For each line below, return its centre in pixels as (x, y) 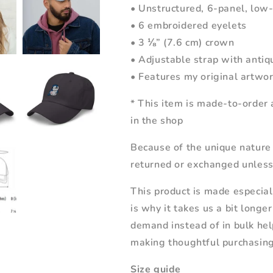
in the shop (157, 121)
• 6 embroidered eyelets (189, 26)
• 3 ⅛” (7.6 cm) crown (183, 43)
